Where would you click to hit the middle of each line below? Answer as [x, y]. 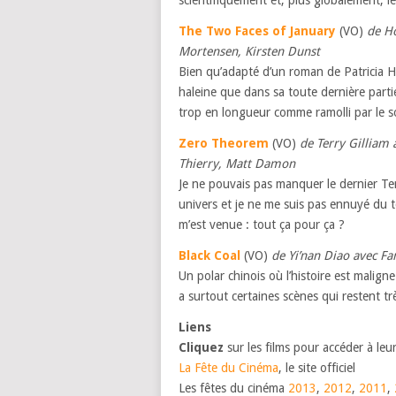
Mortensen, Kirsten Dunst [249, 51]
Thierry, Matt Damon [237, 164]
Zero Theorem [224, 143]
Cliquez [203, 347]
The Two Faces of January [257, 31]
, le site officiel [317, 368]
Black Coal [209, 255]
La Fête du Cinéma [228, 368]
